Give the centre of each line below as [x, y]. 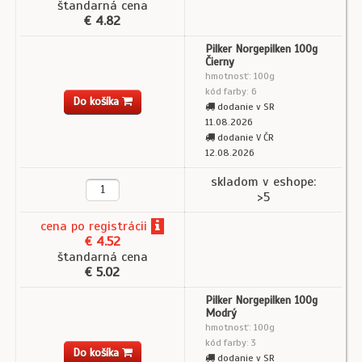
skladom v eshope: [263, 182]
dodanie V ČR [244, 138]
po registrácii [107, 227]
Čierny [220, 62]
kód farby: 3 [231, 343]
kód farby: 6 [231, 92]
